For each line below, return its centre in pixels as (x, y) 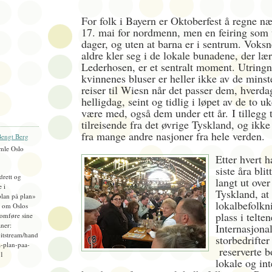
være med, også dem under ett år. (155, 113)
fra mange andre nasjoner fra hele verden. (175, 136)
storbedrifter (243, 240)
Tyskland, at (243, 194)
